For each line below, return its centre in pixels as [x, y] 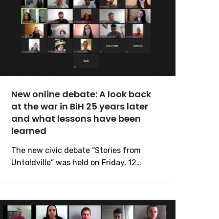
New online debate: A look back [81, 94]
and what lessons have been [76, 118]
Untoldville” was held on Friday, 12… [76, 162]
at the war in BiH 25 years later [80, 106]
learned [29, 131]
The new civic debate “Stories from [76, 150]
